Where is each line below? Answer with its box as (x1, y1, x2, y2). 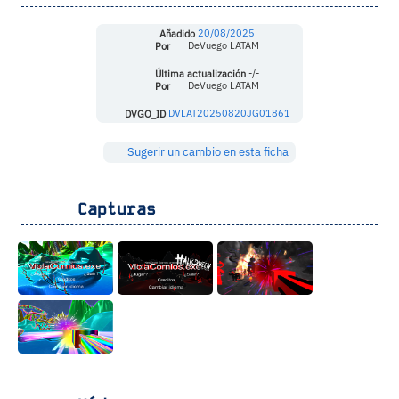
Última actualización (152, 67, 246, 80)
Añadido (157, 27, 195, 40)
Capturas (57, 199, 156, 220)
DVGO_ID (121, 107, 166, 120)
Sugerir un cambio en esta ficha (125, 144, 289, 160)
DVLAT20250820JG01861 (167, 107, 290, 120)
